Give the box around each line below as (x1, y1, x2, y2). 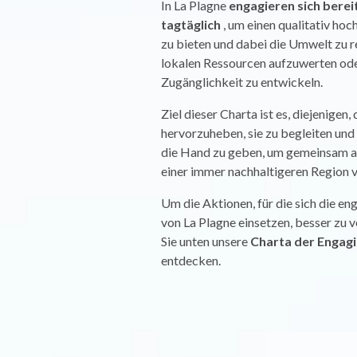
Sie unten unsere (161, 233, 251, 249)
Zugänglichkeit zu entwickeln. (161, 74, 324, 89)
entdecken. (161, 253, 222, 268)
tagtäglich (161, 17, 224, 32)
